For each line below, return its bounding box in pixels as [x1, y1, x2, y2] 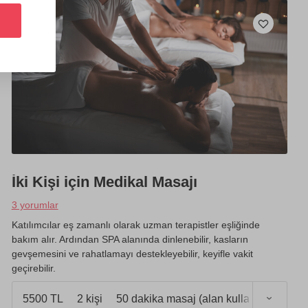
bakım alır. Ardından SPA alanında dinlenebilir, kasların [11, 234, 248, 245]
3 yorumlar [11, 199, 58, 211]
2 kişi [76, 292, 102, 305]
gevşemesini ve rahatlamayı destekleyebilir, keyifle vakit [11, 248, 253, 260]
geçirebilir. [11, 263, 56, 274]
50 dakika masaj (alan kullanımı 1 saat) [115, 292, 306, 305]
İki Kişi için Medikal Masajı [11, 173, 197, 191]
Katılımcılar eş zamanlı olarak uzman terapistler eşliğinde [11, 219, 260, 231]
